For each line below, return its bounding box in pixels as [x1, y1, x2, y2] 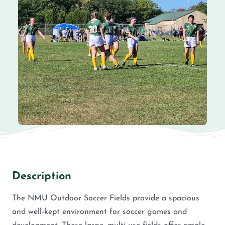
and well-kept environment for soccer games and [12, 208, 187, 216]
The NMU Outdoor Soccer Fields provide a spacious [12, 194, 199, 203]
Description [12, 171, 71, 182]
